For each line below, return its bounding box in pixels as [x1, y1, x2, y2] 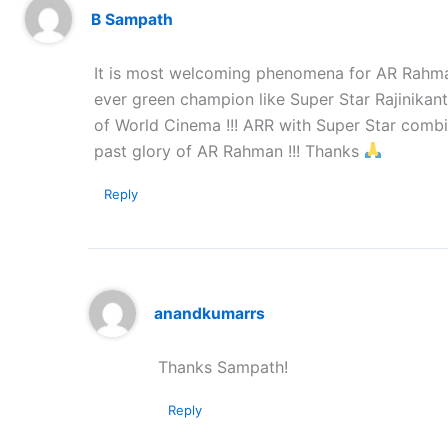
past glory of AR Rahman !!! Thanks [94, 140, 364, 161]
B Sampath [90, 9, 173, 29]
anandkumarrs [154, 303, 266, 323]
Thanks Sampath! [158, 356, 288, 377]
